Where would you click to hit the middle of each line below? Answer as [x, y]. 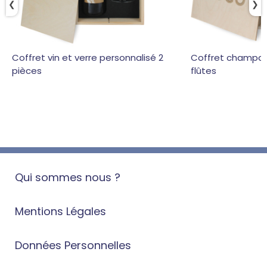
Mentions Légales [60, 211]
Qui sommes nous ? [68, 177]
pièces [27, 71]
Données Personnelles [73, 245]
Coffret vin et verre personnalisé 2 [88, 58]
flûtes [204, 71]
